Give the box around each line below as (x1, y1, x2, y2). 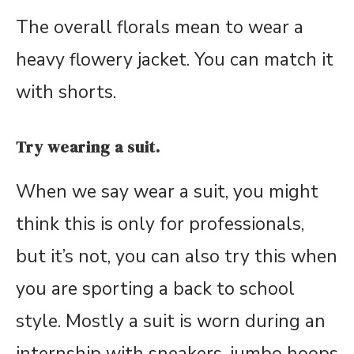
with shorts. (16, 79, 116, 104)
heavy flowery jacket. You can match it (16, 47, 333, 72)
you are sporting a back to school (16, 276, 295, 301)
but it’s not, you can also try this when (16, 243, 337, 269)
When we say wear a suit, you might (16, 179, 318, 204)
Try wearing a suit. (16, 135, 160, 158)
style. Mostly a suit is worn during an (16, 308, 326, 333)
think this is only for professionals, (16, 211, 304, 236)
